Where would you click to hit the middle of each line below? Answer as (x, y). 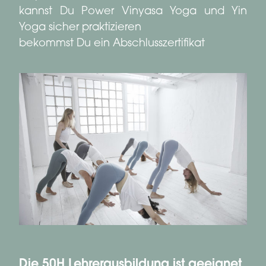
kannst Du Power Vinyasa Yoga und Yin (133, 12)
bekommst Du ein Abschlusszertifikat (112, 44)
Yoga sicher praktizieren (80, 28)
